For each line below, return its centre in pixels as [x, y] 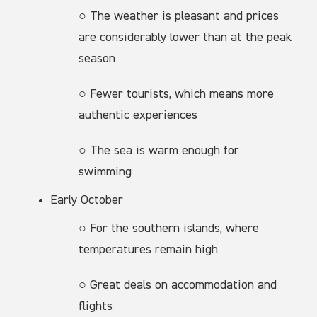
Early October [87, 200]
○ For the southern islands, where [169, 228]
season [97, 58]
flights [96, 306]
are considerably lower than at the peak [185, 37]
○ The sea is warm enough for [159, 150]
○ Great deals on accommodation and [178, 285]
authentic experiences [138, 115]
